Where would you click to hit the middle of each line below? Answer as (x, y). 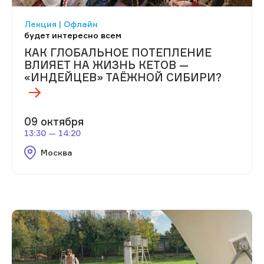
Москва (56, 152)
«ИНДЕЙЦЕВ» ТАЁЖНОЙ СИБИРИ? (123, 77)
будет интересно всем (73, 35)
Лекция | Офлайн (61, 24)
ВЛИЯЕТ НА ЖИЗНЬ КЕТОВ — (106, 65)
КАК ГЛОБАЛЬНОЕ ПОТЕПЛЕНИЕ (118, 52)
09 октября (54, 121)
